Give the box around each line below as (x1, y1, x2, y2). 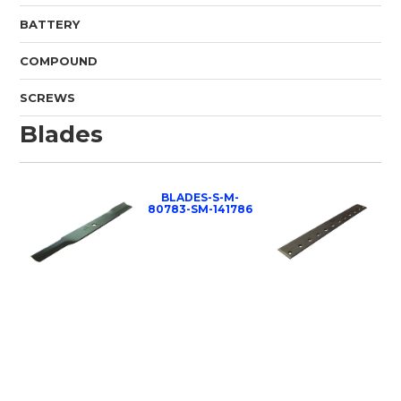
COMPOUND (20, 53, 98, 68)
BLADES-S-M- (161, 190, 240, 204)
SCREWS (20, 90, 76, 105)
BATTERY (20, 16, 81, 31)
